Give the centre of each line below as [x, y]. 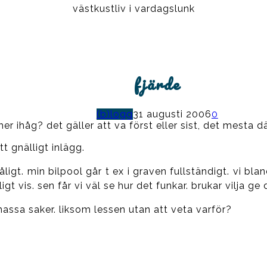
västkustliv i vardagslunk [133, 9]
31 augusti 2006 [172, 114]
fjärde [157, 84]
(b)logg [114, 114]
